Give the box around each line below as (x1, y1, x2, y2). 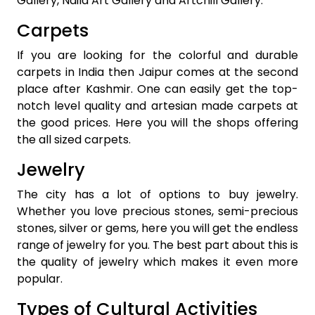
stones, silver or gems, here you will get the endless (17, 220, 298, 236)
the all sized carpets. (17, 131, 131, 148)
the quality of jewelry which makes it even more (17, 254, 298, 270)
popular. (17, 271, 63, 287)
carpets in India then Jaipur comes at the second (17, 64, 298, 80)
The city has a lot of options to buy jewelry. (17, 186, 298, 202)
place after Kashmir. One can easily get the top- (17, 81, 298, 97)
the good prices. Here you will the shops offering (17, 115, 298, 131)
